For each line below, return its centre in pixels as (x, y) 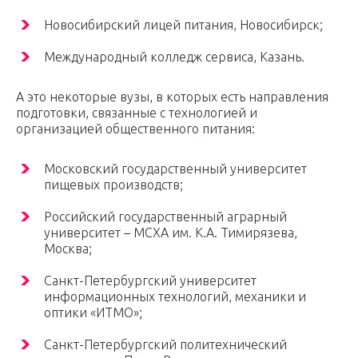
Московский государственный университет (175, 168)
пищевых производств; (113, 184)
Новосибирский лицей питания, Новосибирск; (183, 24)
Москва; (68, 248)
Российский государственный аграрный (165, 216)
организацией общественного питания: (135, 128)
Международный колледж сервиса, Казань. (174, 56)
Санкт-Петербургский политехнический (165, 344)
